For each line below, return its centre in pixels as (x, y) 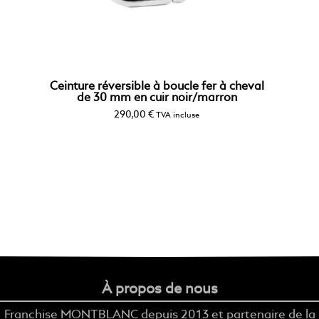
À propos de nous (159, 289)
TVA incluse (178, 115)
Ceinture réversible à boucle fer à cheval (157, 87)
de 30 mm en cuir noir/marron (157, 98)
